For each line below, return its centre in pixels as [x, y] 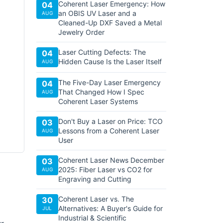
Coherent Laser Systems [98, 101]
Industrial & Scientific [92, 218]
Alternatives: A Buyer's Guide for [111, 208]
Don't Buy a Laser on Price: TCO [111, 121]
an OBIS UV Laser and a [97, 13]
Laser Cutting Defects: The [102, 52]
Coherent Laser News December [111, 160]
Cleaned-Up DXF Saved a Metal [110, 23]
